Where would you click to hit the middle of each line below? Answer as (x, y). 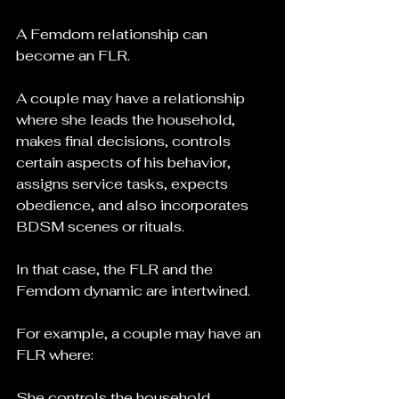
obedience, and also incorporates (134, 205)
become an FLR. (73, 56)
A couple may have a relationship (132, 98)
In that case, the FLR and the (116, 269)
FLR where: (55, 355)
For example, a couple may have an (140, 334)
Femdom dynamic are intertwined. (133, 291)
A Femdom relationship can (114, 34)
